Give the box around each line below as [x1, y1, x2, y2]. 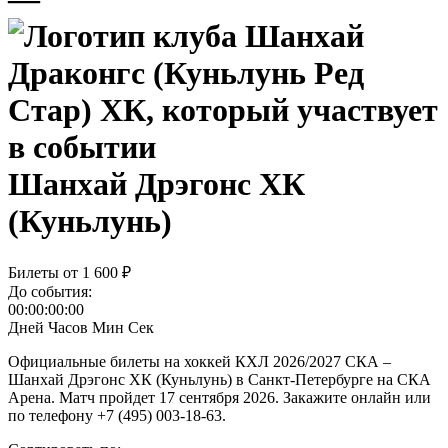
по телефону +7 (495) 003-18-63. [8, 407, 226, 425]
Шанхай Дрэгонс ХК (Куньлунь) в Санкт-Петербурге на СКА [8, 371, 431, 389]
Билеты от [8, 264, 82, 282]
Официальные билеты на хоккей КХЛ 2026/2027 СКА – [8, 353, 391, 371]
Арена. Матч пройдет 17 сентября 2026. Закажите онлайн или [8, 389, 431, 407]
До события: [8, 283, 92, 301]
